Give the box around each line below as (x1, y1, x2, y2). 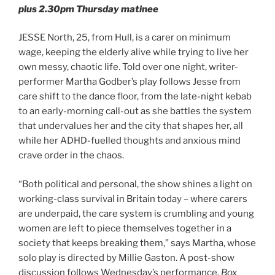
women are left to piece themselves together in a (18, 222, 231, 234)
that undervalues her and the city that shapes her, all (18, 120, 243, 132)
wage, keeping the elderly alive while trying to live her (18, 47, 249, 58)
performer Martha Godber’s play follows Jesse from (18, 76, 241, 88)
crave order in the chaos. (18, 150, 124, 161)
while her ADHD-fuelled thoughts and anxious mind (18, 135, 241, 147)
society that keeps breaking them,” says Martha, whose (18, 237, 256, 249)
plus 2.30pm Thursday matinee (18, 3, 158, 15)
